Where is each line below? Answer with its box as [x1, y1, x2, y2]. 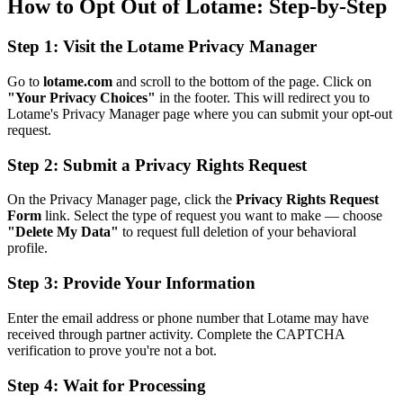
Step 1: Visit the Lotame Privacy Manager [7, 37, 317, 57]
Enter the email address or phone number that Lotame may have [7, 309, 369, 326]
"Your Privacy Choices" [7, 89, 156, 105]
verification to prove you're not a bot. [7, 342, 217, 358]
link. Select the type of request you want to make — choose [41, 208, 382, 224]
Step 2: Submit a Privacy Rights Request [7, 155, 307, 175]
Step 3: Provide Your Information [7, 273, 255, 293]
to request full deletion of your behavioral [119, 224, 356, 240]
